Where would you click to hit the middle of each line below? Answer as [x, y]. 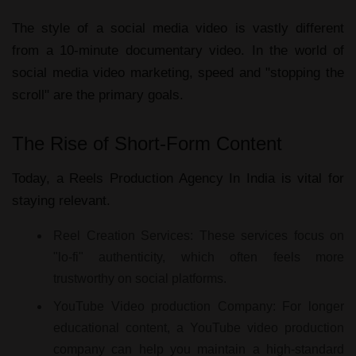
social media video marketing [101, 73]
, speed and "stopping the [267, 73]
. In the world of [292, 50]
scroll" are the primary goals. [98, 95]
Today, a [41, 178]
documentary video [183, 50]
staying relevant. [61, 201]
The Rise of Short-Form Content [147, 143]
